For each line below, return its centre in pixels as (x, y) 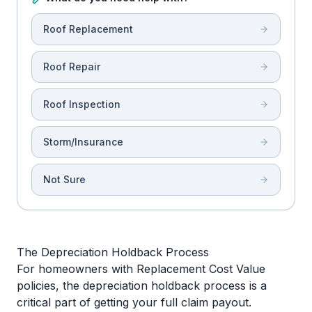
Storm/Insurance (83, 142)
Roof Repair (72, 67)
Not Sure (64, 179)
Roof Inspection (82, 104)
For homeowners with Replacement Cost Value (141, 269)
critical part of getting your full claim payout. (134, 302)
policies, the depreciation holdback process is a (142, 286)
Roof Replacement (88, 29)
